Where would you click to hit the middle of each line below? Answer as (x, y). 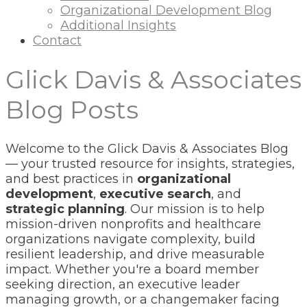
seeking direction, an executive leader (123, 285)
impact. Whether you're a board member (132, 270)
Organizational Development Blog (166, 10)
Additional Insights (118, 25)
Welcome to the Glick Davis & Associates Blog (147, 149)
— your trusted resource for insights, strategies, (150, 164)
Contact (57, 40)
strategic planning (65, 209)
